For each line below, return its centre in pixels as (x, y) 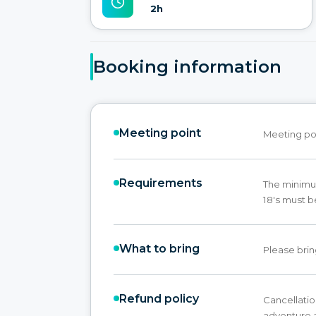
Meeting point (160, 133)
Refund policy (159, 298)
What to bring (159, 248)
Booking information (187, 67)
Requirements (161, 183)
